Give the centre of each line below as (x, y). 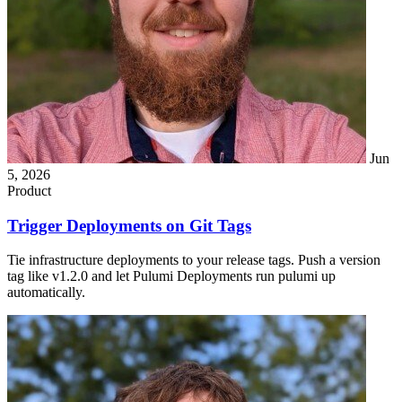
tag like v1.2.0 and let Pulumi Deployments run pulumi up (171, 276)
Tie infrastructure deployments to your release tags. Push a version (194, 260)
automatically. (46, 293)
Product (29, 191)
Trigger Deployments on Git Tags (129, 225)
